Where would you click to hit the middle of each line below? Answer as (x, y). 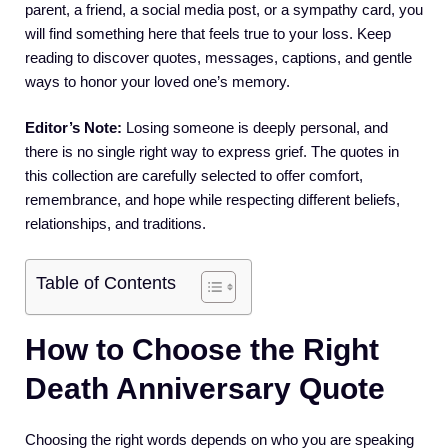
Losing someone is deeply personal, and (255, 127)
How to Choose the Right (202, 349)
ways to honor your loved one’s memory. (157, 81)
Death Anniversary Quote (205, 388)
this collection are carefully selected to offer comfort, (194, 175)
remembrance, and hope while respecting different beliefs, (212, 199)
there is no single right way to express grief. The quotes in (212, 151)
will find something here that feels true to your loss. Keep (208, 33)
